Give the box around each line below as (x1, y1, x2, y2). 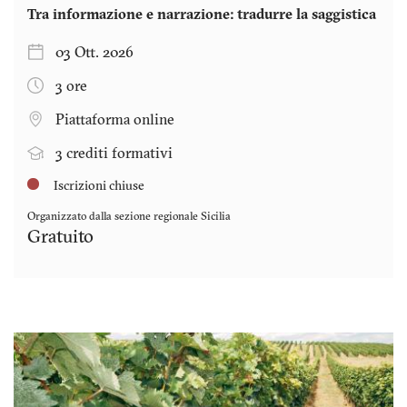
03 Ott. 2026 (55, 45, 134, 61)
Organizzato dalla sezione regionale (27, 211, 201, 223)
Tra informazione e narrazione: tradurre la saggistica (27, 7, 376, 23)
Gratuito (27, 228, 94, 247)
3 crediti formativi (55, 146, 173, 162)
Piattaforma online (55, 113, 174, 128)
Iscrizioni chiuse (51, 179, 144, 194)
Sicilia (201, 211, 231, 223)
